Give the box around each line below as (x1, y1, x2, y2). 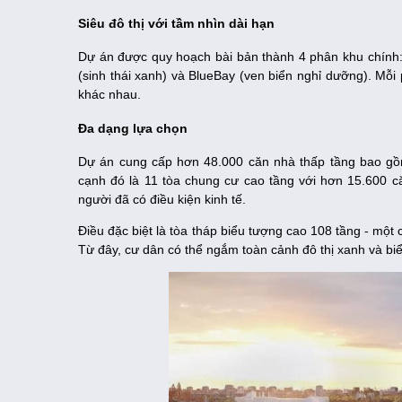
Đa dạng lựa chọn (78, 120, 188, 135)
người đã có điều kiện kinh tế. (78, 192, 246, 207)
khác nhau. (78, 87, 141, 102)
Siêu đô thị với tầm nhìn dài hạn (78, 15, 275, 31)
